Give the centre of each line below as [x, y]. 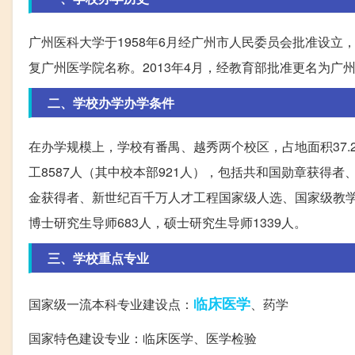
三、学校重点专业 [98, 258]
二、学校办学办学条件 [111, 103]
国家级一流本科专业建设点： [111, 304]
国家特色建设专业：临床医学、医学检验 [143, 338]
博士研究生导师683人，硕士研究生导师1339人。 [168, 223]
